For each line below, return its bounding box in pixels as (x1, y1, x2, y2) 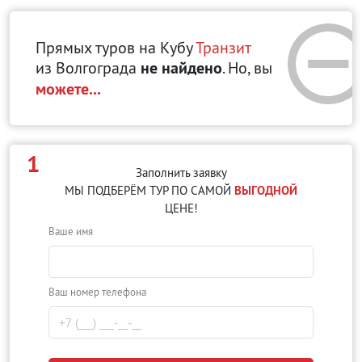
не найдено (141, 57, 222, 78)
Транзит (196, 37, 251, 57)
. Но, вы (222, 57, 272, 78)
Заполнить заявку (135, 165, 227, 180)
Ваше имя (48, 225, 93, 238)
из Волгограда (36, 57, 141, 78)
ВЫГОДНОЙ (234, 183, 297, 198)
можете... (36, 78, 101, 99)
